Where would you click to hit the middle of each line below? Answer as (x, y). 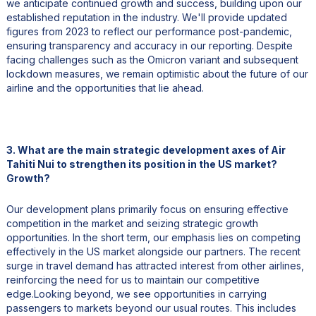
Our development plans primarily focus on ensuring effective (147, 209)
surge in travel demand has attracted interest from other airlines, (155, 265)
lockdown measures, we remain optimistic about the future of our (157, 73)
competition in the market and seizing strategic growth (132, 223)
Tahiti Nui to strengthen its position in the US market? (141, 164)
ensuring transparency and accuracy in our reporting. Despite (149, 45)
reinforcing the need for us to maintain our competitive (133, 279)
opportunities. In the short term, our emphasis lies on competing (153, 237)
